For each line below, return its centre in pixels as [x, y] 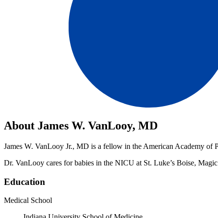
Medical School [28, 200]
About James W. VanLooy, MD [81, 125]
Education [25, 182]
